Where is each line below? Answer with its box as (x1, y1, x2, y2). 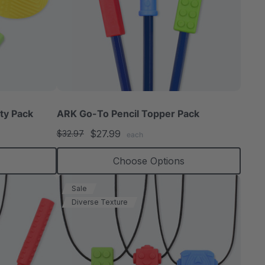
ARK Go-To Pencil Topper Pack (56, 108, 199, 120)
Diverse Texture (71, 198, 128, 207)
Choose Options (112, 155, 185, 167)
